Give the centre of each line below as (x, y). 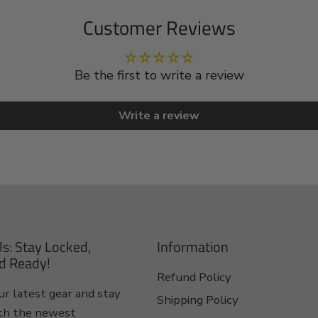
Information (193, 247)
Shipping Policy (198, 300)
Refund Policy (194, 278)
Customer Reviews (159, 28)
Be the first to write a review (159, 76)
